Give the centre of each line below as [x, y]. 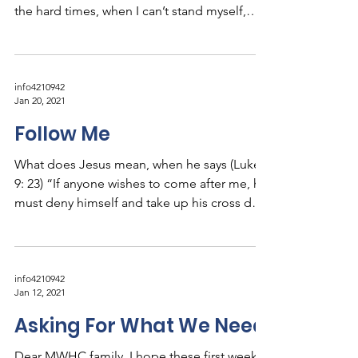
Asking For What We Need [140, 326]
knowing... [44, 30]
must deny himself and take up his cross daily [142, 203]
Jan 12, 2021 [40, 292]
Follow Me [62, 134]
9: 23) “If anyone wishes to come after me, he [141, 183]
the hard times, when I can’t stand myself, [130, 11]
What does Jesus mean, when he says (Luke [137, 164]
